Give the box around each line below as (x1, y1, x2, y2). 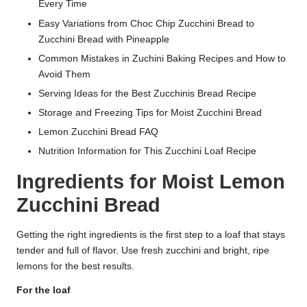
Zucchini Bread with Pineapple (38, 34, 169, 45)
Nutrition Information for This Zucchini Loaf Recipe (38, 146, 256, 157)
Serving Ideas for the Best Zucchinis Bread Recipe (38, 88, 256, 99)
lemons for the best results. (16, 260, 134, 271)
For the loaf (16, 284, 71, 295)
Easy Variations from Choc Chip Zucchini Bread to (38, 18, 254, 29)
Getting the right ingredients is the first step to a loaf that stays (16, 229, 285, 240)
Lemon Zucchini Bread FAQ (38, 127, 158, 138)
